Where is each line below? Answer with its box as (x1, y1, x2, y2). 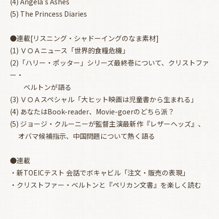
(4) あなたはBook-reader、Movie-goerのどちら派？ (10, 107, 175, 117)
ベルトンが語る (10, 82, 71, 92)
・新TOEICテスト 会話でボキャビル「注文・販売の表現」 (10, 168, 189, 178)
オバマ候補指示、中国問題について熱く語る (10, 131, 155, 141)
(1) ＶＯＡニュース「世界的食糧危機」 (10, 45, 129, 56)
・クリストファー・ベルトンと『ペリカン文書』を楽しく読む (10, 180, 201, 190)
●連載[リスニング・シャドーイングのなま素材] (10, 33, 159, 44)
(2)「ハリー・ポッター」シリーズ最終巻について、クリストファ (10, 58, 209, 68)
